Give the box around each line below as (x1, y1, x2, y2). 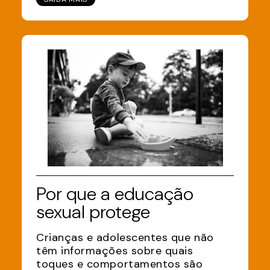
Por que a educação (36, 182, 193, 206)
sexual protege (36, 200, 150, 224)
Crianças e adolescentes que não (36, 230, 214, 245)
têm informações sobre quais (36, 243, 193, 258)
